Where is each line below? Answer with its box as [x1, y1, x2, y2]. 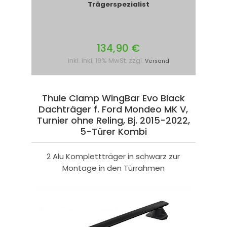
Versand [144, 57, 169, 65]
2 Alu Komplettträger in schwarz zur [47, 151, 180, 162]
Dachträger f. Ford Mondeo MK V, [39, 103, 188, 116]
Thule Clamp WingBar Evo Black [42, 92, 185, 105]
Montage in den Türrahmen [62, 163, 165, 174]
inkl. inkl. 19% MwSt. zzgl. [67, 56, 145, 66]
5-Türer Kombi [80, 125, 147, 138]
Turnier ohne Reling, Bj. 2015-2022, [36, 114, 190, 127]
